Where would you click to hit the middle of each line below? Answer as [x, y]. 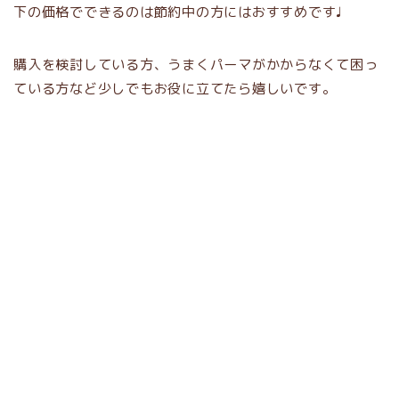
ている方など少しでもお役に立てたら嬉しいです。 [175, 88]
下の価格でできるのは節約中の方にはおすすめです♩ [179, 12]
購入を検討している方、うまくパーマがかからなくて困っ [196, 64]
